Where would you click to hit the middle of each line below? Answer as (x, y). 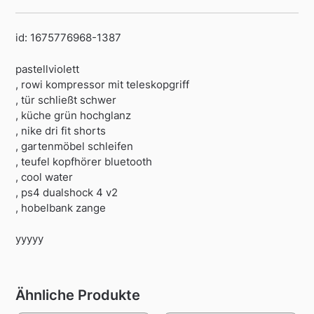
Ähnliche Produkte (78, 295)
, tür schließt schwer (66, 100)
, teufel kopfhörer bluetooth (84, 161)
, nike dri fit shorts (61, 130)
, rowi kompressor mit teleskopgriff (103, 84)
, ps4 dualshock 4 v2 (67, 192)
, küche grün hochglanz (74, 115)
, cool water (45, 177)
